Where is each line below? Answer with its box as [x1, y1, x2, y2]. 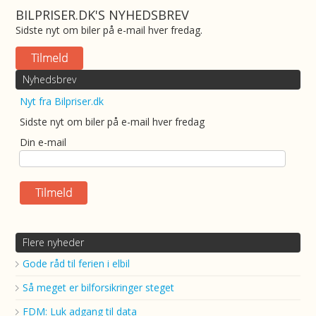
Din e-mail [20, 135, 67, 149]
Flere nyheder [23, 236, 85, 249]
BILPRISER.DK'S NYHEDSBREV [16, 6, 190, 23]
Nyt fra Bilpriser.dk [20, 95, 104, 108]
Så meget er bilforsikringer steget [23, 281, 175, 294]
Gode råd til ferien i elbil [23, 257, 130, 270]
